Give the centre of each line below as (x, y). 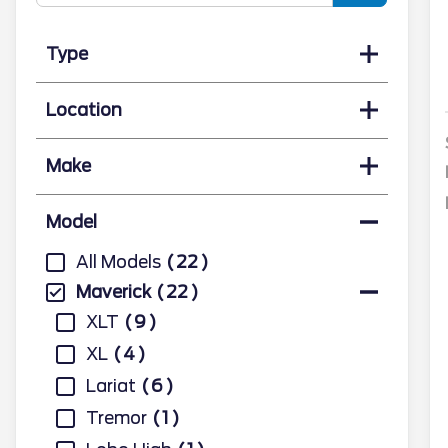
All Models (118, 261)
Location (84, 109)
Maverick (113, 291)
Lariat (111, 385)
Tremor (116, 417)
